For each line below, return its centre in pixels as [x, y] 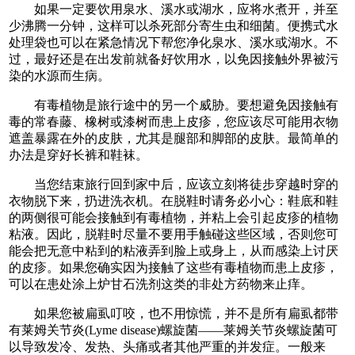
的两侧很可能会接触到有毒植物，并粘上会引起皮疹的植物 [174, 217]
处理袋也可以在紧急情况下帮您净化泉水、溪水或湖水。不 [174, 42]
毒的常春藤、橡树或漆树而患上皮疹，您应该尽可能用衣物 [174, 121]
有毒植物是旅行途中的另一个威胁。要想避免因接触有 [174, 105]
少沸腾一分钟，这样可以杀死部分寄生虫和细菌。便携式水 [174, 25]
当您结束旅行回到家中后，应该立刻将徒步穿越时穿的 [174, 184]
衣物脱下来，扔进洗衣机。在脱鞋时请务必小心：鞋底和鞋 [174, 200]
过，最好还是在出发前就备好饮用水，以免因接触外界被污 [174, 59]
